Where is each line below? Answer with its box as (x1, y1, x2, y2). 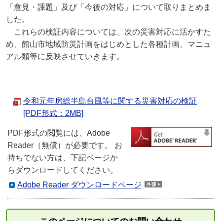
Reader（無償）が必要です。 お (7, 141, 122, 149)
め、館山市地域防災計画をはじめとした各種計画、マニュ (6, 40, 211, 48)
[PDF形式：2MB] (23, 109, 83, 117)
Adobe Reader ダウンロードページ (17, 181, 142, 189)
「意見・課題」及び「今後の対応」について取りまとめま (6, 3, 211, 11)
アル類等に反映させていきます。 (6, 52, 124, 61)
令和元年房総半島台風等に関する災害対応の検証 (23, 97, 197, 105)
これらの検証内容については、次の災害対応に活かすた (6, 28, 211, 36)
